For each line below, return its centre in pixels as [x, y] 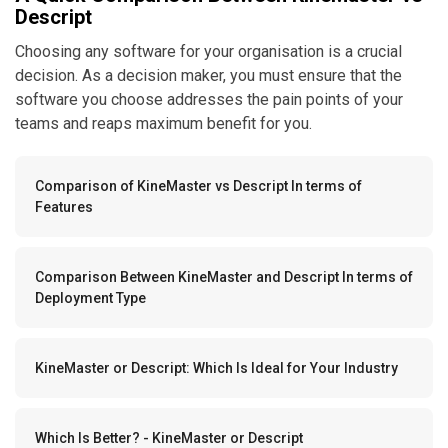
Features [64, 207]
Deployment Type [90, 298]
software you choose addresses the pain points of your [209, 100]
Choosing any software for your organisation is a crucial [208, 52]
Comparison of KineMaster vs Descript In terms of [198, 186]
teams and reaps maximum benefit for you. [163, 124]
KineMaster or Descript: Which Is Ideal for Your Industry [216, 368]
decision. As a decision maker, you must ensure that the [208, 76]
